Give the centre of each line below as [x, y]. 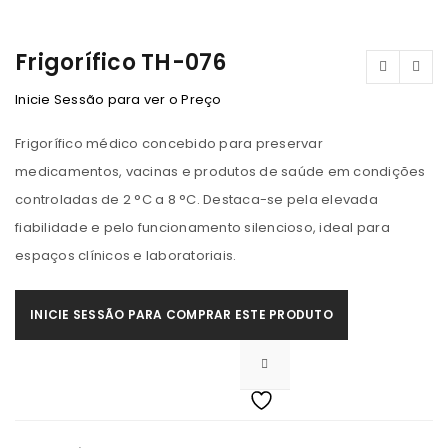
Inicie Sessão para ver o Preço [118, 99]
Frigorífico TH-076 [121, 62]
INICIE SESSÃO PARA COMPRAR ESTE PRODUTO [181, 314]
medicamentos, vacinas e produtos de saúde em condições [220, 171]
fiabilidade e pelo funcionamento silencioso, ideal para [202, 227]
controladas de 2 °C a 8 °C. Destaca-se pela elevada [196, 199]
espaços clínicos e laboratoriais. [126, 255]
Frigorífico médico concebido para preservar [169, 143]
